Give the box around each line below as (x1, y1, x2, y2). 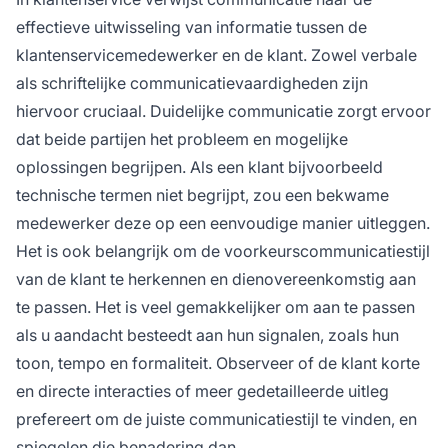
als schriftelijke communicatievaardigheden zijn (16, 72, 368, 93)
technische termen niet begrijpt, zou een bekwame (16, 184, 389, 205)
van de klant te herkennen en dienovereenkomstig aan (16, 268, 416, 289)
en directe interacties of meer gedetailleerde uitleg (16, 380, 389, 401)
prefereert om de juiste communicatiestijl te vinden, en (16, 408, 417, 429)
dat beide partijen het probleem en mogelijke (16, 128, 348, 149)
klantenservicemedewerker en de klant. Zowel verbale (16, 44, 417, 65)
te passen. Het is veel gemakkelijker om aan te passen (16, 296, 415, 317)
